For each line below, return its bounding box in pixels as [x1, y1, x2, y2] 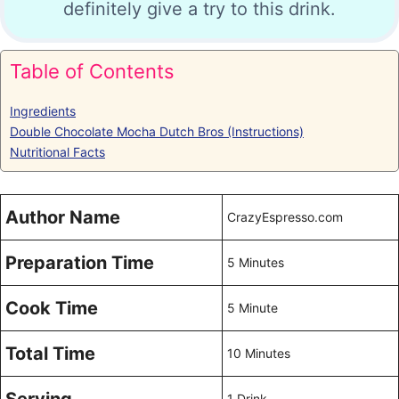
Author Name [5, 207, 120, 228]
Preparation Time [5, 252, 154, 273]
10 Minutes [227, 346, 290, 361]
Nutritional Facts [10, 144, 105, 159]
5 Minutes [227, 255, 284, 270]
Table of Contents [10, 60, 175, 83]
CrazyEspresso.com [227, 209, 343, 224]
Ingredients [10, 103, 76, 118]
